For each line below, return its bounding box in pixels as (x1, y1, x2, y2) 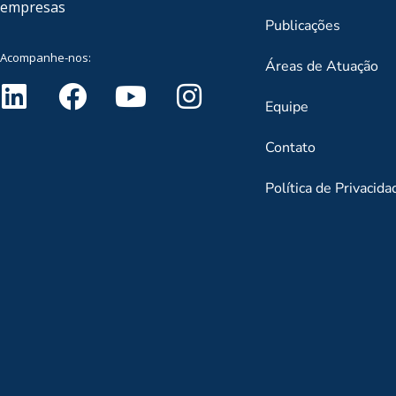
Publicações (265, 16, 340, 35)
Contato (265, 138, 316, 157)
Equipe (265, 97, 308, 117)
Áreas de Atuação (265, 57, 378, 76)
